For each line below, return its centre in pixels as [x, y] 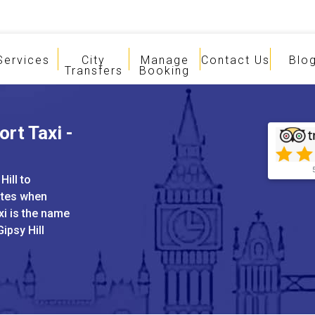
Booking [165, 71]
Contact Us [236, 60]
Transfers [94, 71]
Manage [165, 60]
